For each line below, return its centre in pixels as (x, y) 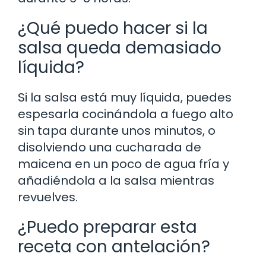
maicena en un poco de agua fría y (123, 164)
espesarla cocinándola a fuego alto (126, 114)
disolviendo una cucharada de (110, 148)
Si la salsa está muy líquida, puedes (125, 98)
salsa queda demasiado (120, 48)
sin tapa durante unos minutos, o (117, 131)
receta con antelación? (114, 247)
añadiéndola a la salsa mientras (116, 181)
